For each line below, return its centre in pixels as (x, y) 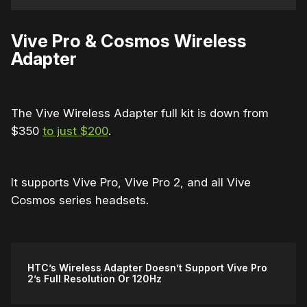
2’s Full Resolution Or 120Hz (95, 278)
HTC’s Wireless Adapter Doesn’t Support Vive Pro (147, 267)
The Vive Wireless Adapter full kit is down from (140, 113)
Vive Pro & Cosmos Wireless (129, 40)
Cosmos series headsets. (80, 200)
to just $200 (75, 131)
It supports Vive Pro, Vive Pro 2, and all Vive (131, 182)
